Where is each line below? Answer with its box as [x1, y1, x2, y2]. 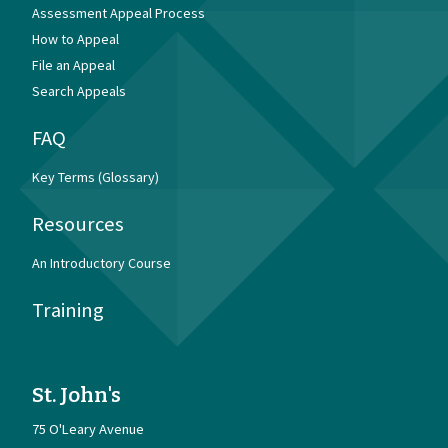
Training [32, 296, 104, 323]
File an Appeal [32, 55, 115, 74]
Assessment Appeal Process [32, 3, 205, 22]
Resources [32, 210, 124, 237]
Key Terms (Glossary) [32, 167, 159, 186]
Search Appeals [32, 81, 126, 100]
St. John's [32, 382, 121, 407]
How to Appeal [32, 29, 119, 48]
